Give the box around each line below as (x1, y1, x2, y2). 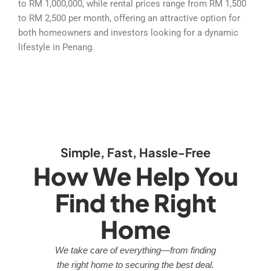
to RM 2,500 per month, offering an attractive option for (18, 12, 240, 24)
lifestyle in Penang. (18, 41, 94, 53)
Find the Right (54, 187, 217, 218)
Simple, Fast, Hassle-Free (60, 145, 211, 160)
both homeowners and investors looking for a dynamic (18, 27, 238, 38)
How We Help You (33, 160, 238, 192)
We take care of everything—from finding (55, 245, 216, 256)
